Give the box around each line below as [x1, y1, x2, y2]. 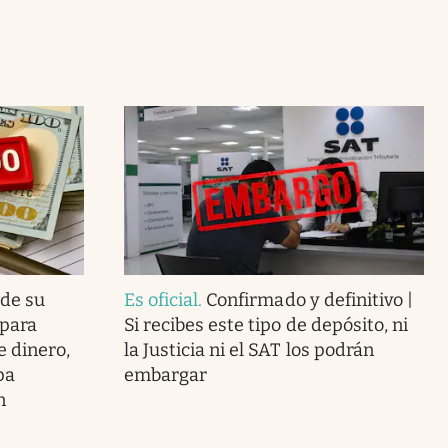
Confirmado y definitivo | [206, 288, 413, 311]
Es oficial [123, 288, 199, 311]
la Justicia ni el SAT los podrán [123, 338, 374, 361]
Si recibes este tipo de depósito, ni [123, 313, 408, 336]
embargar [123, 363, 208, 386]
